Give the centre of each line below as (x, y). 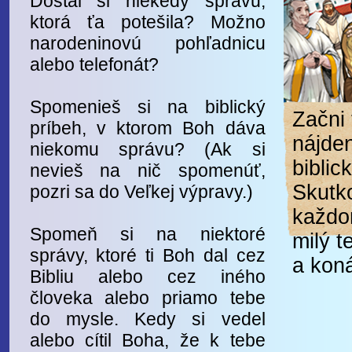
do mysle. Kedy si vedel (147, 319)
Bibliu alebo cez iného (147, 277)
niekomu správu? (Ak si (147, 149)
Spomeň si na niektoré (147, 234)
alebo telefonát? (94, 64)
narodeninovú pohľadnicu (147, 43)
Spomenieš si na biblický (147, 107)
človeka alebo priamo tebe (147, 298)
